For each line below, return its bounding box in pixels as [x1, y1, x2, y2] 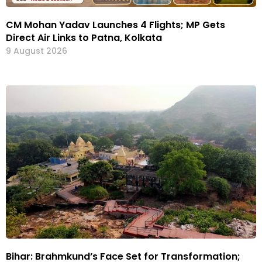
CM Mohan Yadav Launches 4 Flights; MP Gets [6, 18, 225, 32]
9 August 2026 [6, 45, 67, 57]
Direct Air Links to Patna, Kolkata [6, 31, 162, 45]
